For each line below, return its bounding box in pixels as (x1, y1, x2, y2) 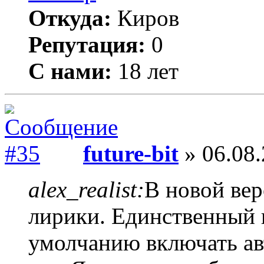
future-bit (83, 141, 179, 166)
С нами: (28, 58, 112, 84)
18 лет (112, 58, 179, 84)
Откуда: (28, 5, 111, 31)
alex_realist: (28, 177, 144, 202)
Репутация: (28, 32, 146, 57)
